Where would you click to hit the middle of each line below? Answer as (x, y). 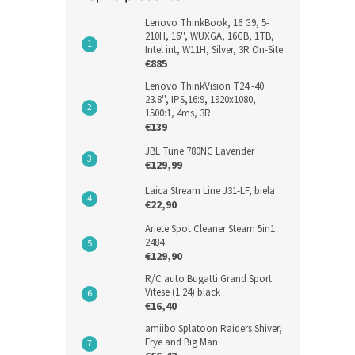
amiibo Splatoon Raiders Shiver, (214, 329)
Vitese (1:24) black (183, 293)
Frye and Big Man (181, 343)
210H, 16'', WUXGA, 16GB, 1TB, (210, 37)
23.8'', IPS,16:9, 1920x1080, (200, 100)
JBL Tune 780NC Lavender (200, 152)
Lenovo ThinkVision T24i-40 (204, 87)
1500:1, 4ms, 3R (178, 114)
